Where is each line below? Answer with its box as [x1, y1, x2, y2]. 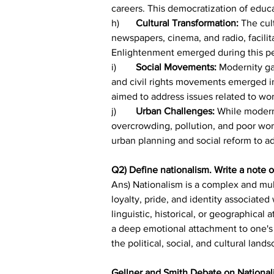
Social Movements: [136, 61, 217, 72]
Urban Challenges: [136, 105, 215, 116]
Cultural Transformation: [136, 17, 241, 28]
